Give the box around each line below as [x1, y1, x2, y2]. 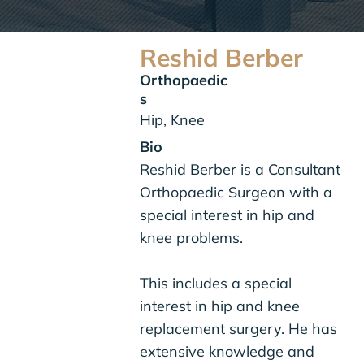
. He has [281, 319, 338, 339]
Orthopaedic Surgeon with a [140, 183, 333, 202]
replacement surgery [140, 319, 282, 339]
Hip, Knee [139, 110, 205, 130]
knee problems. [140, 228, 244, 248]
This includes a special [140, 274, 292, 293]
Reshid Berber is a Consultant [140, 160, 341, 180]
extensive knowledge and [140, 342, 315, 362]
